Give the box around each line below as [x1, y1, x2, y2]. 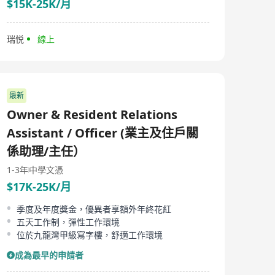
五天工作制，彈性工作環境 [17, 216, 120, 228]
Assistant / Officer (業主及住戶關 [7, 125, 198, 141]
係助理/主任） [7, 143, 85, 160]
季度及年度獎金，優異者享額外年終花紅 [17, 203, 171, 215]
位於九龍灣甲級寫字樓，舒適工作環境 [17, 229, 163, 241]
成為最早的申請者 [15, 249, 83, 261]
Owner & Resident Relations [7, 106, 177, 123]
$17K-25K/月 [7, 179, 71, 194]
